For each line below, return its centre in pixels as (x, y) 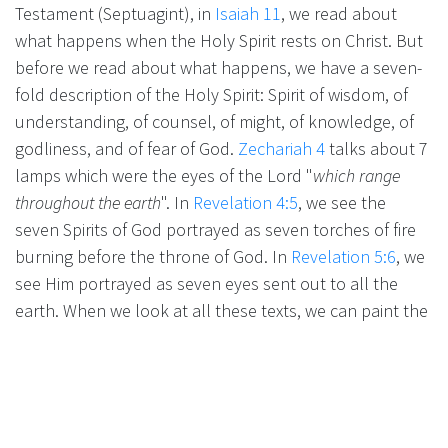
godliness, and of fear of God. (126, 149)
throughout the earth (88, 203)
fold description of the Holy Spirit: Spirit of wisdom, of (211, 95)
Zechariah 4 (281, 149)
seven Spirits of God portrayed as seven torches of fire (215, 230)
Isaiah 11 (248, 14)
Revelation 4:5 (245, 203)
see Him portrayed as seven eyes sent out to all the (206, 284)
